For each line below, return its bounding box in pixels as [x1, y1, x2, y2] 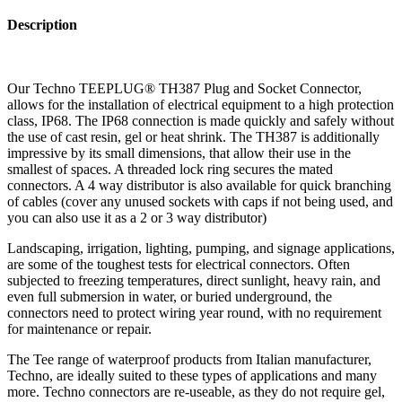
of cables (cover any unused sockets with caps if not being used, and [7, 193, 393, 209]
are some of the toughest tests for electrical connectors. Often [7, 256, 350, 272]
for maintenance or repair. [7, 320, 152, 336]
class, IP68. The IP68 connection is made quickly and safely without [7, 112, 394, 128]
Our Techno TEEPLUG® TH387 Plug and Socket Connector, [7, 80, 362, 96]
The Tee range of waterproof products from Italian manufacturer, [7, 351, 371, 367]
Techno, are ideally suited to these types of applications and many [7, 367, 377, 383]
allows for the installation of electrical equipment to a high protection [7, 96, 394, 112]
